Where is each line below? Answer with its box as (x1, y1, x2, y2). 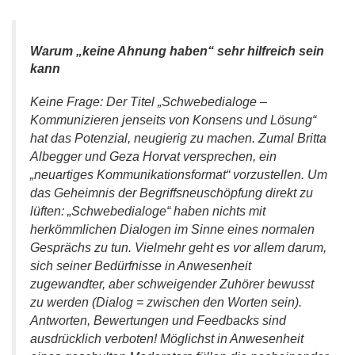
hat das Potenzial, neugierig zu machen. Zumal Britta (30, 132, 326, 145)
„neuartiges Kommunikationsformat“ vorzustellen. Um (30, 168, 327, 181)
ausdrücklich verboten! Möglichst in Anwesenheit (30, 332, 303, 345)
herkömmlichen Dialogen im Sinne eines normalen (30, 223, 315, 236)
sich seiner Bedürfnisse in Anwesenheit (30, 259, 251, 273)
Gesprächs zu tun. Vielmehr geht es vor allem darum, (30, 241, 326, 254)
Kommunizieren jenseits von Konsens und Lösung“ (30, 113, 316, 127)
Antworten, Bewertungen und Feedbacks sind (30, 314, 286, 327)
